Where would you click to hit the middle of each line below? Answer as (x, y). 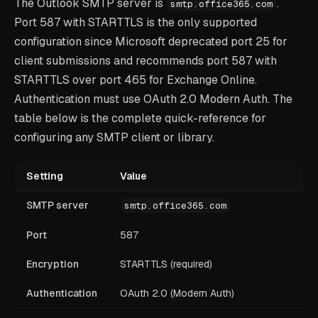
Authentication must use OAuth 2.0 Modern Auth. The (153, 99)
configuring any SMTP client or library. (114, 137)
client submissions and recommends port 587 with (146, 61)
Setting (45, 176)
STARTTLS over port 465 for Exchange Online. (136, 80)
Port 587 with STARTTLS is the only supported (136, 22)
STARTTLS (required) (166, 264)
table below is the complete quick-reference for (140, 118)
